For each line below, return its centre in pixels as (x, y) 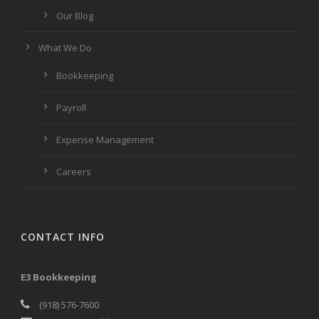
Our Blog (75, 15)
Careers (74, 171)
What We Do (65, 47)
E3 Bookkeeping (59, 277)
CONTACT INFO (63, 236)
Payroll (71, 107)
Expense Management (105, 139)
